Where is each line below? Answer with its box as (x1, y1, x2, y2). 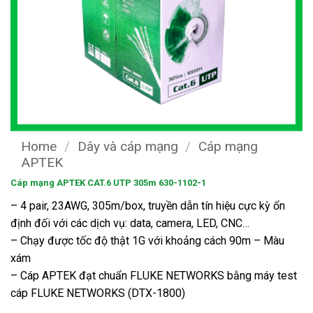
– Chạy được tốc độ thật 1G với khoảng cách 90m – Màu (10, 233, 284, 247)
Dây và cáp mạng (77, 138, 178, 155)
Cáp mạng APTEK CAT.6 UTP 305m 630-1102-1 (10, 177, 206, 188)
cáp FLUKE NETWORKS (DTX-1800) (10, 286, 185, 300)
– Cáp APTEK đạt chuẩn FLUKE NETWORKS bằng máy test (10, 268, 297, 282)
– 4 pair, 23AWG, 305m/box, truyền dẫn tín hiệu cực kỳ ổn (10, 198, 285, 212)
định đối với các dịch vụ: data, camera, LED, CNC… (10, 216, 249, 230)
